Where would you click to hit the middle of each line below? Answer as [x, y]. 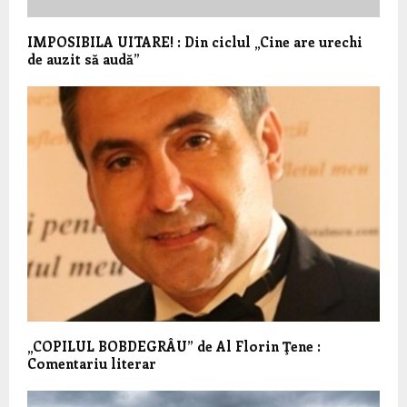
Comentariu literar [92, 363]
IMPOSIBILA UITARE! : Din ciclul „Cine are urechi [195, 42]
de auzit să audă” [84, 60]
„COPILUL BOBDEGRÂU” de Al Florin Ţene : [174, 346]
